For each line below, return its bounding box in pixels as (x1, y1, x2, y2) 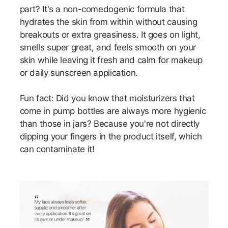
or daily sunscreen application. (19, 68, 140, 78)
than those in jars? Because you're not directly (19, 119, 199, 129)
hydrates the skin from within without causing (19, 17, 197, 27)
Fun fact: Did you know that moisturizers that (19, 93, 195, 104)
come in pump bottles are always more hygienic (19, 106, 206, 117)
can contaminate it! (19, 144, 97, 155)
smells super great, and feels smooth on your (19, 42, 196, 53)
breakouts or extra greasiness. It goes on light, (19, 30, 201, 40)
